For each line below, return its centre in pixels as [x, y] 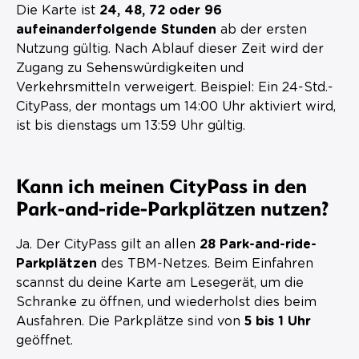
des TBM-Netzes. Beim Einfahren [205, 263]
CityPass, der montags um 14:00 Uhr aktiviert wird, [176, 106]
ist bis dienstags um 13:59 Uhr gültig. [131, 125]
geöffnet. [44, 340]
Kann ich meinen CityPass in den [161, 185]
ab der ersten [262, 29]
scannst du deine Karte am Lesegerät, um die [160, 282]
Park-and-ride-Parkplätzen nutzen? [172, 207]
